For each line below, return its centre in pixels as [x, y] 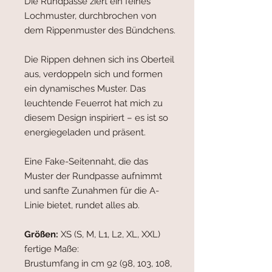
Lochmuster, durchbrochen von [90, 16]
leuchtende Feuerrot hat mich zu [93, 104]
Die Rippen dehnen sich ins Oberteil [99, 60]
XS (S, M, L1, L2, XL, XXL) [109, 235]
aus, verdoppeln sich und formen [93, 74]
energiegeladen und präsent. [85, 133]
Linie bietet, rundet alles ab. [82, 206]
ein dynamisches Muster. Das [85, 89]
